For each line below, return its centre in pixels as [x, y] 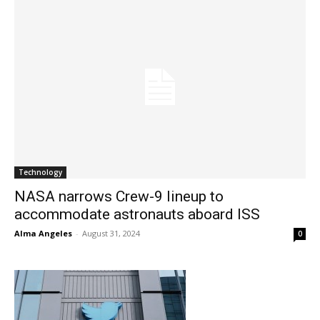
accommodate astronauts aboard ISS [137, 214]
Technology [40, 172]
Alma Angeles [43, 233]
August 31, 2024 [111, 233]
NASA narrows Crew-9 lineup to [119, 196]
